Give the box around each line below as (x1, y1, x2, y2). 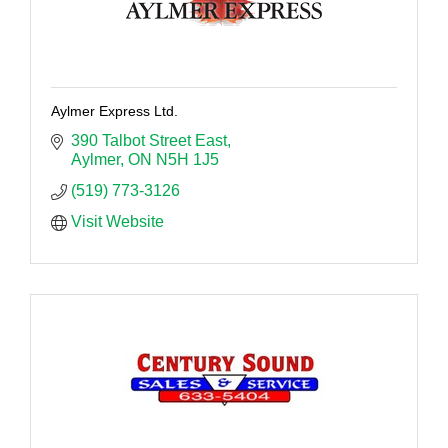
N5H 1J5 (156, 150, 219, 168)
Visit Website (71, 212, 164, 230)
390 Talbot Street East (71, 131, 227, 149)
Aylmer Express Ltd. (51, 102, 178, 119)
